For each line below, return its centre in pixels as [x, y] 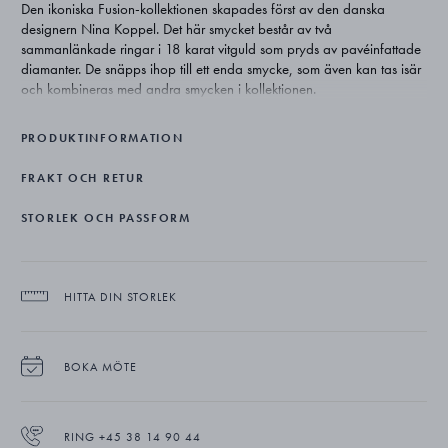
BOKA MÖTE [100, 366]
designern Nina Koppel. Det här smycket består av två [176, 28]
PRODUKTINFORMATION [102, 137]
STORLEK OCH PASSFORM [105, 217]
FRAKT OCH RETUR [82, 177]
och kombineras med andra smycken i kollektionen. [168, 88]
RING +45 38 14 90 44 [132, 436]
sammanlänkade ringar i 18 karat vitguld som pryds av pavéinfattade [220, 48]
